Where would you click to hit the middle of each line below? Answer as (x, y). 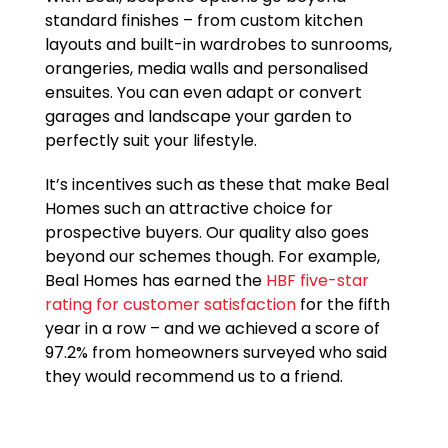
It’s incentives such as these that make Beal (216, 185)
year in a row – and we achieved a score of (212, 329)
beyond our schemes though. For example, (212, 257)
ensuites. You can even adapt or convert (203, 93)
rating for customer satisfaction (170, 305)
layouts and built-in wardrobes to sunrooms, (218, 45)
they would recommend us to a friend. (193, 377)
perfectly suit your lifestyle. (150, 141)
